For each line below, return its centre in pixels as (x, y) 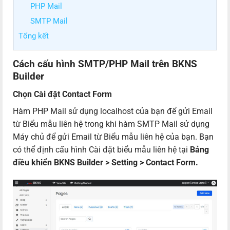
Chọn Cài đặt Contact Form (62, 94)
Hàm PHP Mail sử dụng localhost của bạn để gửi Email (113, 111)
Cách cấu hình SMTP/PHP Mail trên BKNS (105, 64)
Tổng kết (34, 36)
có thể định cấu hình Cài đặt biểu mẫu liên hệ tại (101, 149)
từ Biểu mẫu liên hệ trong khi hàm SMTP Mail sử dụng (111, 124)
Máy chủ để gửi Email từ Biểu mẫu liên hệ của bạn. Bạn (113, 137)
